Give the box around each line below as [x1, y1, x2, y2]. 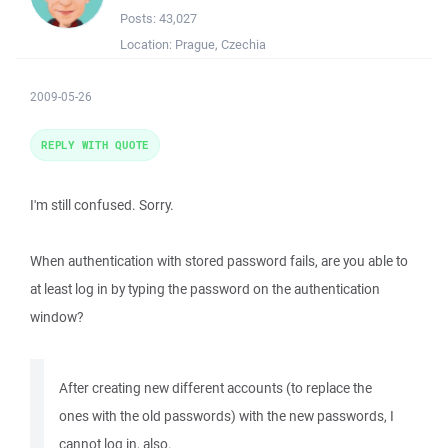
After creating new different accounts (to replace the [59, 379, 372, 397]
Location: [120, 36, 175, 53]
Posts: [120, 10, 159, 27]
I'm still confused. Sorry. [30, 196, 174, 214]
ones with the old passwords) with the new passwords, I [59, 407, 394, 425]
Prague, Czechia [175, 36, 266, 53]
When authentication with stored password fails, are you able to [30, 252, 408, 270]
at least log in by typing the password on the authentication [30, 280, 380, 298]
